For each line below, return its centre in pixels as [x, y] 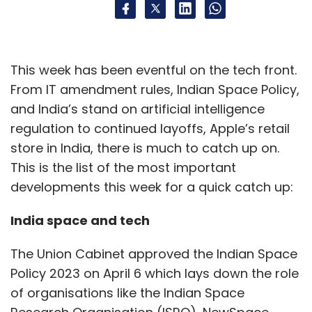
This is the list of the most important [123, 168]
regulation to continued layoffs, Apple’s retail [150, 129]
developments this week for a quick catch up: [152, 187]
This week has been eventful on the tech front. [154, 70]
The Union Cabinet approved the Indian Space [154, 254]
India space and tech [81, 221]
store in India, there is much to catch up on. [145, 148]
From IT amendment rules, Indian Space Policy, [155, 90]
